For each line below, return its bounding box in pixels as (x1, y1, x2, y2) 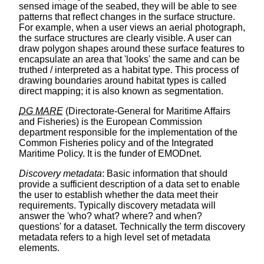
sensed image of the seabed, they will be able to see (19, 1, 237, 12)
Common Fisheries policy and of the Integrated (19, 138, 213, 148)
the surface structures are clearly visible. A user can (19, 33, 232, 44)
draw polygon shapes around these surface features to (19, 44, 245, 54)
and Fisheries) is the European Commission (19, 117, 202, 127)
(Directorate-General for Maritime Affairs (63, 106, 230, 117)
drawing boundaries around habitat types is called (19, 75, 226, 86)
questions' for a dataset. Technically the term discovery (19, 222, 245, 232)
